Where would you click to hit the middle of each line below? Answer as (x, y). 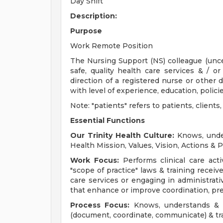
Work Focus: (95, 160)
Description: (94, 16)
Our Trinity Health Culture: (122, 135)
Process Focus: (100, 205)
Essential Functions (108, 120)
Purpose (86, 31)
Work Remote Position (111, 46)
